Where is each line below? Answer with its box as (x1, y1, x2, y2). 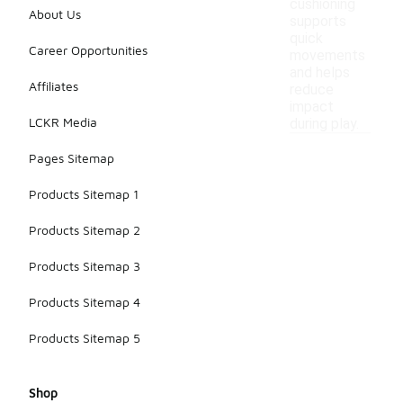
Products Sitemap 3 (29, 258, 140, 274)
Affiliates (29, 78, 78, 94)
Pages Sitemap (29, 150, 114, 166)
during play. (290, 115, 359, 133)
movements (290, 47, 365, 65)
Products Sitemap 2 (29, 222, 140, 238)
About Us (29, 6, 81, 22)
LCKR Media (29, 114, 97, 130)
